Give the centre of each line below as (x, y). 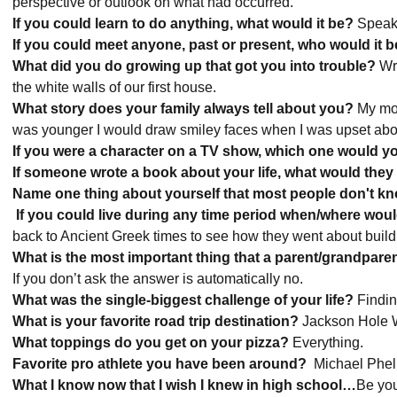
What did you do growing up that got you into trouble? (194, 66)
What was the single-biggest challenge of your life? (183, 300)
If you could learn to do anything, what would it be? (183, 23)
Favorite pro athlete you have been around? (160, 364)
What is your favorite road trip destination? (156, 321)
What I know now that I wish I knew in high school (177, 385)
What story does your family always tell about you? (183, 109)
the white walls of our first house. (120, 87)
